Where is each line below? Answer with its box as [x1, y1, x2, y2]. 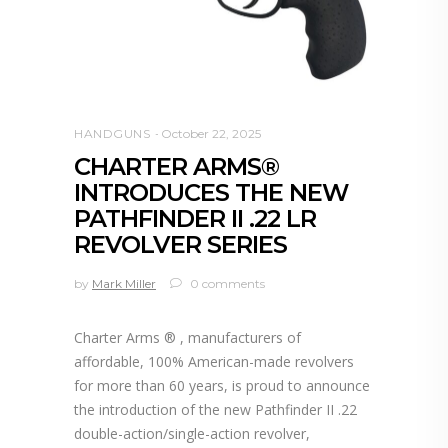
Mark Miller [92, 276, 156, 292]
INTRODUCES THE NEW [74, 178, 348, 208]
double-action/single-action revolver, [74, 424, 310, 444]
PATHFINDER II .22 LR [74, 204, 316, 234]
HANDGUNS [74, 126, 150, 142]
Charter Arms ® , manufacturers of [74, 328, 301, 348]
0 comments [187, 276, 265, 292]
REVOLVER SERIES [74, 230, 287, 260]
